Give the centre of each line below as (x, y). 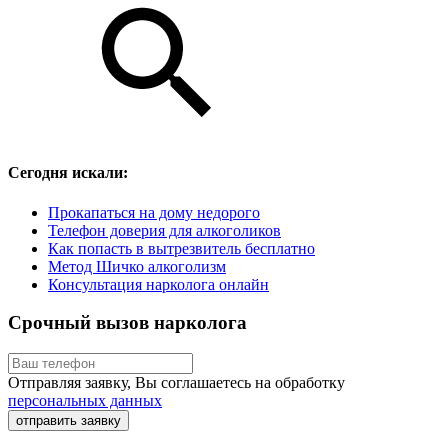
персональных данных (85, 400)
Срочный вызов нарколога (127, 323)
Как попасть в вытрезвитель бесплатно (181, 248)
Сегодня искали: (68, 173)
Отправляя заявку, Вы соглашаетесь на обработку (176, 382)
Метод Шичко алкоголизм (137, 266)
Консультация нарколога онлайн (158, 284)
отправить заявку (68, 420)
